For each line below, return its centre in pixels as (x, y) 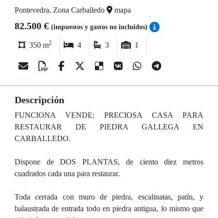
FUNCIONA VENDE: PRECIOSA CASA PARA (109, 115)
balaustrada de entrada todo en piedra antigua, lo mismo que (109, 209)
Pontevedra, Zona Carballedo (61, 10)
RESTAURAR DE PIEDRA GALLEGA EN (109, 127)
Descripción (39, 100)
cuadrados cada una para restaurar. (67, 173)
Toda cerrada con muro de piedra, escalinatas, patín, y (109, 197)
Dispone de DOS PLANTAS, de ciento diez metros (109, 162)
